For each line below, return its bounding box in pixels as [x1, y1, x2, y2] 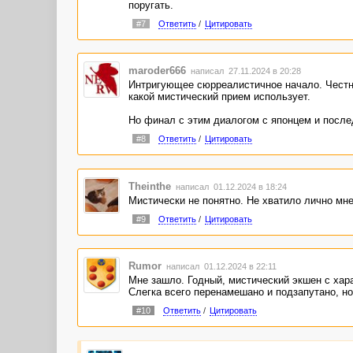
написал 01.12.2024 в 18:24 [173, 181, 287, 191]
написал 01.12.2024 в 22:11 [163, 262, 277, 272]
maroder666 [128, 65, 186, 77]
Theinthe [128, 180, 171, 192]
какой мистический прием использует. [128, 91, 310, 103]
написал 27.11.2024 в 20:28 [188, 66, 301, 76]
